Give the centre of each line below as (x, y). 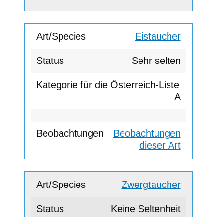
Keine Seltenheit (146, 209)
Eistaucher (158, 37)
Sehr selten (156, 61)
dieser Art (160, 146)
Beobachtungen (147, 133)
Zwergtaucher (151, 185)
